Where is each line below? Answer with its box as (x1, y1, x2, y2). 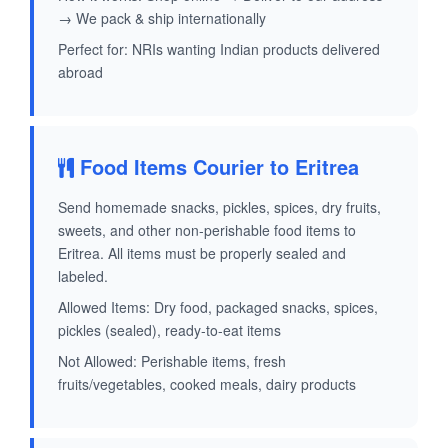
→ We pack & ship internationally (58, 8, 266, 29)
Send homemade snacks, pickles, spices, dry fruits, (58, 197, 381, 218)
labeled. (58, 266, 108, 287)
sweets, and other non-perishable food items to (58, 220, 356, 241)
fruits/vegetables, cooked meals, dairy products (58, 374, 356, 395)
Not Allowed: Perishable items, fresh (58, 351, 286, 372)
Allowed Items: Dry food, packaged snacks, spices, (58, 297, 378, 318)
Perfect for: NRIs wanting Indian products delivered (58, 39, 380, 60)
